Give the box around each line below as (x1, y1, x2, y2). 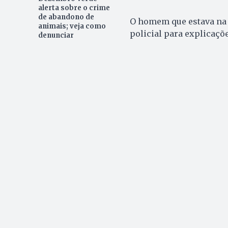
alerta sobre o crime (38, 4, 110, 13)
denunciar (38, 31, 74, 40)
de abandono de (38, 13, 94, 22)
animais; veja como (38, 22, 106, 31)
